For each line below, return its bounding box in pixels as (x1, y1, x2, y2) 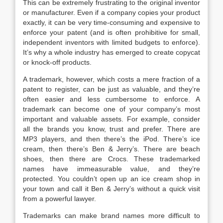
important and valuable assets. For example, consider (23, 115, 200, 123)
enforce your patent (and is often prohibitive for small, (23, 28, 200, 36)
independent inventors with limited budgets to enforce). (23, 38, 200, 46)
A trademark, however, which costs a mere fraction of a (23, 75, 200, 83)
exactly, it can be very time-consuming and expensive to (23, 18, 200, 26)
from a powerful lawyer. (23, 195, 96, 203)
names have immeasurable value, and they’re (23, 165, 200, 173)
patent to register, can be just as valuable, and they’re (23, 85, 200, 93)
